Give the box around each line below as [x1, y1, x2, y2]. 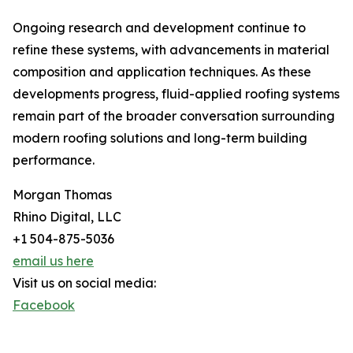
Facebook [13, 297, 75, 313]
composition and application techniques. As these [13, 64, 311, 80]
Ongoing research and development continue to [13, 20, 306, 35]
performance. [13, 152, 95, 168]
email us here [13, 253, 94, 269]
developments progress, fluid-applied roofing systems [13, 86, 340, 102]
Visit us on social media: [13, 275, 156, 291]
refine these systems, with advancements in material [13, 42, 329, 58]
